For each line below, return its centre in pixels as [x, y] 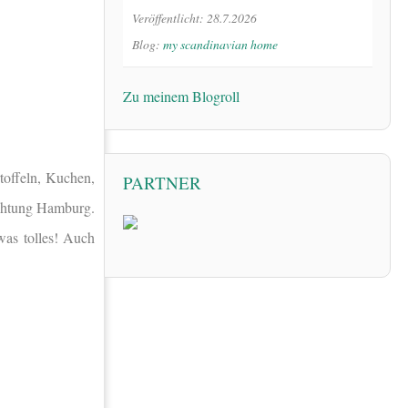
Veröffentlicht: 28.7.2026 [194, 17]
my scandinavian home [220, 44]
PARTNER [162, 182]
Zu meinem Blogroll [181, 96]
